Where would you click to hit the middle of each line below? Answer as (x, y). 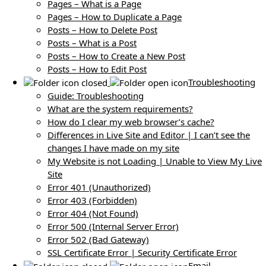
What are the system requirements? (120, 109)
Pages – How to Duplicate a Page (115, 16)
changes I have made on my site (113, 148)
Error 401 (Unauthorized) (99, 187)
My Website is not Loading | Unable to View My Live (155, 161)
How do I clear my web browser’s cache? (131, 122)
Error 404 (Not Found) (93, 213)
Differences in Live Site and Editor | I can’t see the (149, 135)
